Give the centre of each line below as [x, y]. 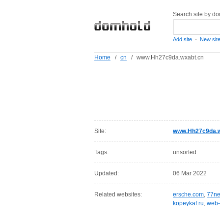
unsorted [185, 152]
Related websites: [118, 194]
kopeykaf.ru [188, 203]
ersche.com [188, 194]
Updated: [107, 173]
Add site [182, 39]
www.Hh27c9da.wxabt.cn [170, 57]
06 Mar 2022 [190, 173]
